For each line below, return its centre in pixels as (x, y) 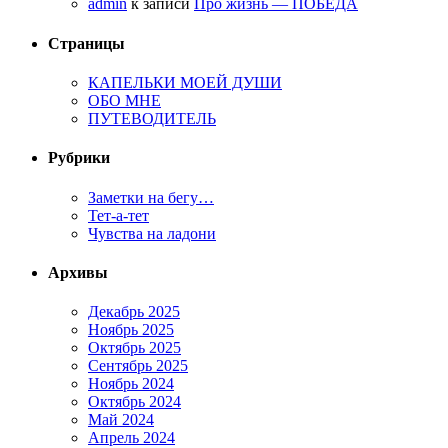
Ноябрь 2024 (131, 384)
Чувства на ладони (152, 233)
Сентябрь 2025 (138, 366)
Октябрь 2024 (134, 402)
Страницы (86, 43)
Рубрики (79, 158)
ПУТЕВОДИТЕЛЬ (152, 118)
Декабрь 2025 (134, 312)
